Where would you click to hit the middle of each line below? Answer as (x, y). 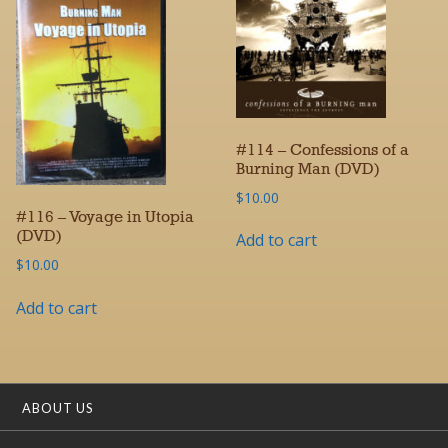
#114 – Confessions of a (322, 150)
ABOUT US (58, 408)
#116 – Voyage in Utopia (105, 217)
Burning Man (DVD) (307, 169)
